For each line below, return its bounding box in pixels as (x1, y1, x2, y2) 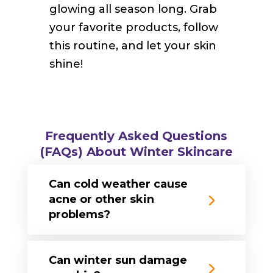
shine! (49, 57, 83, 71)
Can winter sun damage (48, 253, 187, 267)
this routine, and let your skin (49, 38, 216, 52)
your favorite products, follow (49, 20, 218, 34)
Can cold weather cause (48, 177, 188, 191)
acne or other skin (48, 192, 154, 206)
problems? (48, 207, 110, 221)
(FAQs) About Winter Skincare (40, 144, 233, 159)
